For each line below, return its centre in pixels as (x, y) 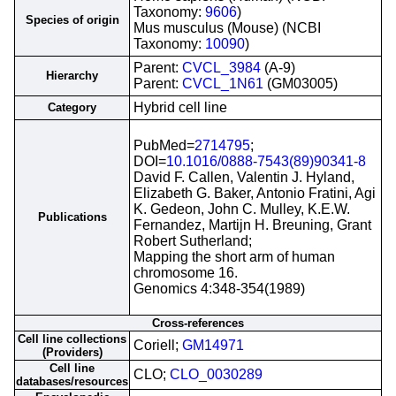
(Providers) (72, 352)
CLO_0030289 (216, 374)
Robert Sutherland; (193, 241)
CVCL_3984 (221, 68)
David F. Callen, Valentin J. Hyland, (244, 177)
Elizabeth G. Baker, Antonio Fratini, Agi (255, 193)
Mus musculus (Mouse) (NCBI (227, 28)
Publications (72, 217)
